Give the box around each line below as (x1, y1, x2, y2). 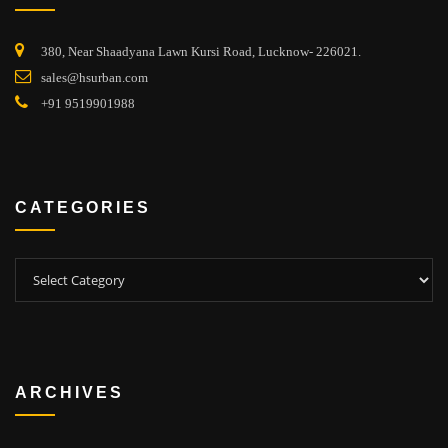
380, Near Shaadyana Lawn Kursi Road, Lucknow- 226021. (41, 44, 361, 60)
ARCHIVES (15, 382, 124, 401)
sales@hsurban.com (41, 70, 148, 86)
